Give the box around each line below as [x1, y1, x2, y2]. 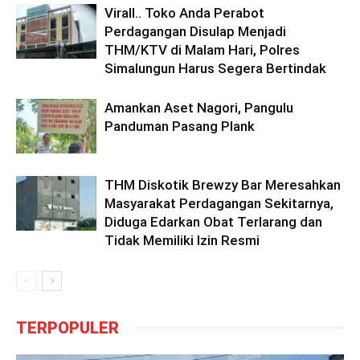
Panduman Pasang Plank [104, 117, 255, 134]
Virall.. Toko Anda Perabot [104, 4, 264, 21]
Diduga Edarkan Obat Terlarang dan [104, 213, 322, 230]
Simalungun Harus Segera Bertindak [104, 59, 326, 76]
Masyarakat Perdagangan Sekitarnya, [104, 194, 333, 211]
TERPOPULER [16, 317, 119, 337]
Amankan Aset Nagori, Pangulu [104, 99, 293, 116]
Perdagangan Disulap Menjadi [104, 22, 286, 39]
